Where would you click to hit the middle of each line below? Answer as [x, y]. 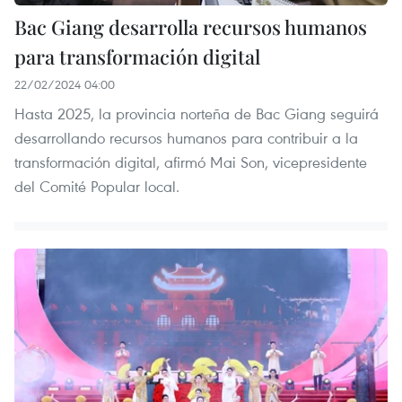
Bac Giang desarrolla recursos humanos [191, 26]
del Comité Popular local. [97, 186]
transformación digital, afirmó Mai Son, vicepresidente [191, 162]
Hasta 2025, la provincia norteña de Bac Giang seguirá [197, 113]
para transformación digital [137, 56]
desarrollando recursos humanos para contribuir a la [186, 137]
